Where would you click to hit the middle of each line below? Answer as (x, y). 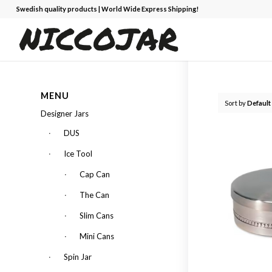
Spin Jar (78, 257)
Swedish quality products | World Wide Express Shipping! (107, 9)
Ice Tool (78, 154)
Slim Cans (97, 216)
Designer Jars (65, 114)
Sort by (236, 103)
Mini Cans (97, 236)
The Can (94, 195)
